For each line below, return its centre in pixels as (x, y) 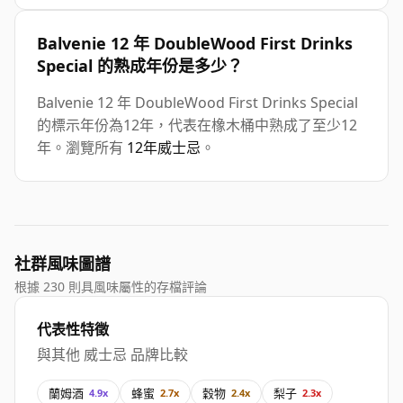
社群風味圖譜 (63, 264)
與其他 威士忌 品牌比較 (112, 355)
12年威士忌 (164, 148)
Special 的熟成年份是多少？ (140, 66)
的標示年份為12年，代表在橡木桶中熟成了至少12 (197, 125)
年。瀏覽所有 (82, 148)
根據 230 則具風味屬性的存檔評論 (111, 287)
